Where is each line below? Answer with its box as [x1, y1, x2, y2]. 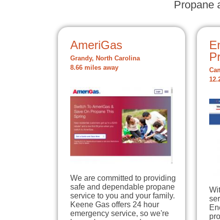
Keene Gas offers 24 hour [70, 200, 159, 209]
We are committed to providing [70, 174, 176, 183]
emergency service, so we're [70, 209, 169, 218]
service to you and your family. [70, 192, 175, 200]
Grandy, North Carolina [70, 55, 140, 62]
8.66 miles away [70, 64, 118, 72]
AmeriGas [70, 38, 122, 52]
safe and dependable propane [70, 183, 175, 192]
